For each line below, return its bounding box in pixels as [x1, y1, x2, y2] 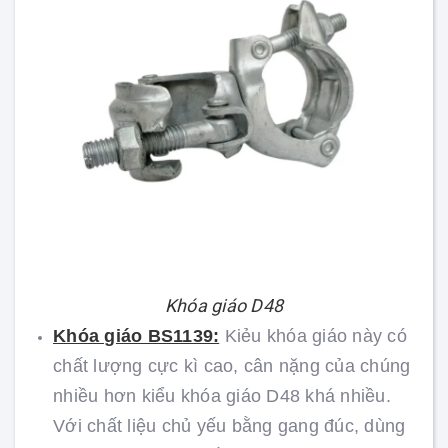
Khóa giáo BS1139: [53, 326, 220, 347]
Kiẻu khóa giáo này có [219, 326, 407, 347]
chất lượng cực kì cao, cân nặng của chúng [53, 356, 411, 377]
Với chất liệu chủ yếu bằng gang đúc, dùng [53, 416, 406, 437]
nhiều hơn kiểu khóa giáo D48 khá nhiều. [53, 386, 391, 407]
